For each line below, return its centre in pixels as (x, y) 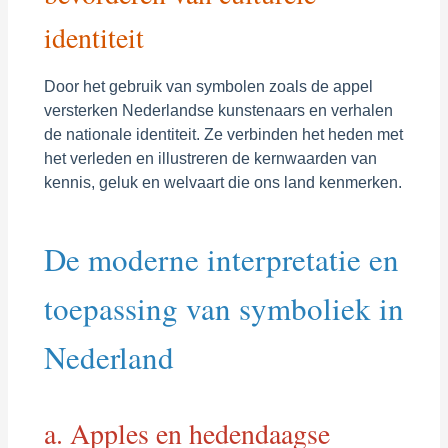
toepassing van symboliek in (223, 307)
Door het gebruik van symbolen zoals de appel (208, 86)
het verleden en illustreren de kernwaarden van (210, 158)
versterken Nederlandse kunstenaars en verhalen (218, 110)
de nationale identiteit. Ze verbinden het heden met (223, 134)
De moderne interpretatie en (221, 258)
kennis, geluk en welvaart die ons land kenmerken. (222, 182)
